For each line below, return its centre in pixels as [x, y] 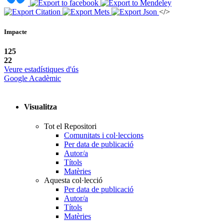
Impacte [15, 31]
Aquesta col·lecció [73, 180]
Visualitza [41, 107]
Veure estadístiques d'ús [41, 69]
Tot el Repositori [70, 126]
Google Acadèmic [32, 78]
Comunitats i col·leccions [104, 135]
